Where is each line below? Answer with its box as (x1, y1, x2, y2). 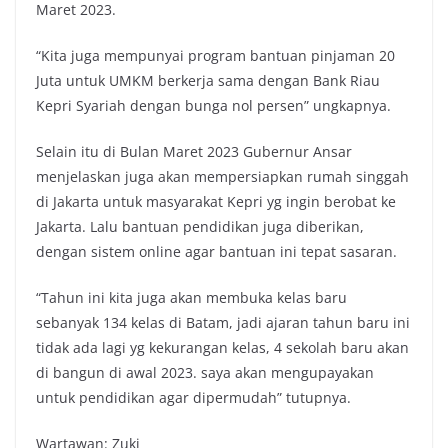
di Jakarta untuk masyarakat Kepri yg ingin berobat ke (36, 191, 396, 211)
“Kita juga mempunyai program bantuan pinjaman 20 (36, 45, 395, 65)
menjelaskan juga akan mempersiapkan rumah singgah (36, 166, 409, 186)
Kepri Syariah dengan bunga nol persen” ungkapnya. (36, 95, 391, 115)
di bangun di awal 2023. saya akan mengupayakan (36, 362, 374, 382)
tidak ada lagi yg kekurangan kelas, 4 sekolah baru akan (36, 337, 409, 357)
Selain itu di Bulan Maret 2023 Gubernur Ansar (36, 141, 352, 161)
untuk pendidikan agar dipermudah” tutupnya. (36, 387, 351, 407)
